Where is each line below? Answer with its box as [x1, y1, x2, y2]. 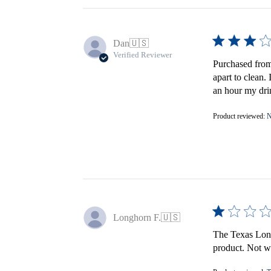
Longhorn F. [113, 212, 161, 223]
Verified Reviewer [113, 50, 172, 59]
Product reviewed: [212, 111, 267, 120]
